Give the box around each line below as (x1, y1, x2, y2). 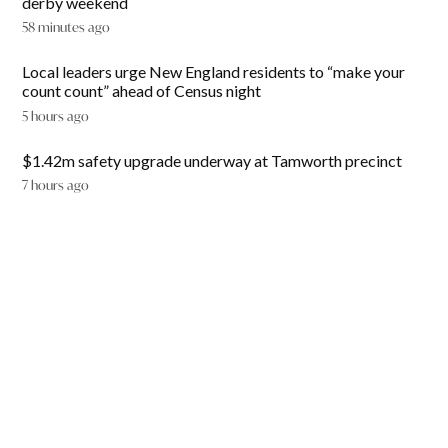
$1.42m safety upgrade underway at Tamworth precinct (22, 150, 403, 170)
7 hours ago (22, 177, 90, 195)
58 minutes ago (22, 19, 111, 37)
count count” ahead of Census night (22, 81, 262, 101)
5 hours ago (22, 107, 90, 125)
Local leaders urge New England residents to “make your (22, 62, 406, 82)
